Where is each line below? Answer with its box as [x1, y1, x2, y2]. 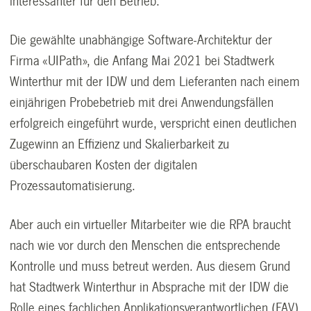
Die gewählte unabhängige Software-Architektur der [10, 33, 273, 47]
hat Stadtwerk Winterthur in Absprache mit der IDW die [10, 280, 289, 294]
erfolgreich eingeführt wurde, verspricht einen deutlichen [10, 116, 297, 131]
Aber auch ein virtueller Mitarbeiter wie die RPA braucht [10, 217, 292, 232]
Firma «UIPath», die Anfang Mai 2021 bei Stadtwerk [10, 53, 275, 68]
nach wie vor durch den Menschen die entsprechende [10, 238, 281, 253]
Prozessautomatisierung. [10, 178, 136, 193]
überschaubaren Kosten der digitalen [10, 158, 198, 172]
